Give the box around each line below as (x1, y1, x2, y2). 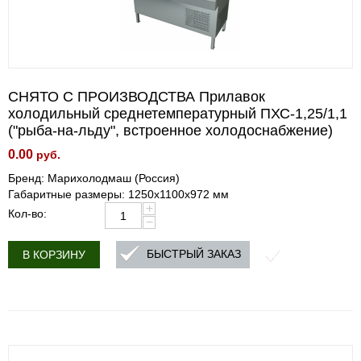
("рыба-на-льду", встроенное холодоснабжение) (8, 122, 333, 139)
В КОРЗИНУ (23, 248, 85, 261)
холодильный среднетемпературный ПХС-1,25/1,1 (8, 106, 347, 122)
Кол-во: (8, 207, 47, 220)
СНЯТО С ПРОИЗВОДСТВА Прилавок (8, 89, 265, 105)
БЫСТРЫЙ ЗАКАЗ (147, 247, 241, 261)
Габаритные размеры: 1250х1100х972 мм (8, 188, 229, 201)
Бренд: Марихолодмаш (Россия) (8, 172, 180, 185)
